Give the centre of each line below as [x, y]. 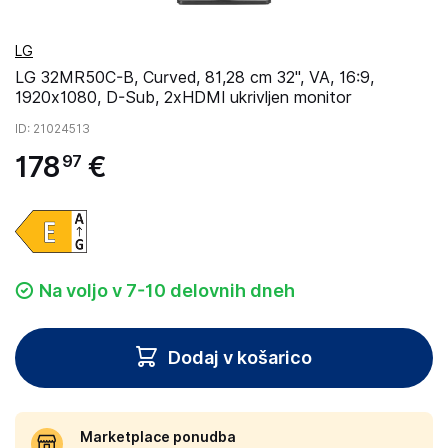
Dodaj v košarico [240, 358]
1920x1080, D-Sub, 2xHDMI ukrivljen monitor [183, 97]
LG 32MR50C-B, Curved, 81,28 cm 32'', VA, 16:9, [194, 77]
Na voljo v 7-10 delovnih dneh [167, 290]
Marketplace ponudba [158, 436]
